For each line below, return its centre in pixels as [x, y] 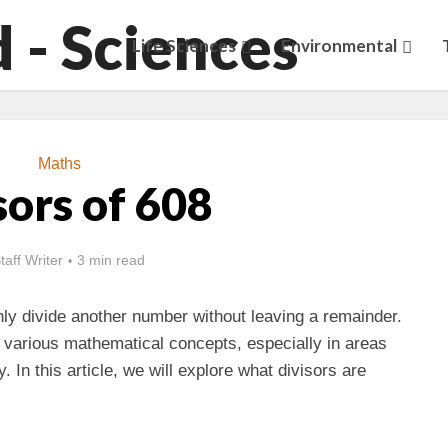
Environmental [339, 45]
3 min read [111, 260]
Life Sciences [184, 45]
